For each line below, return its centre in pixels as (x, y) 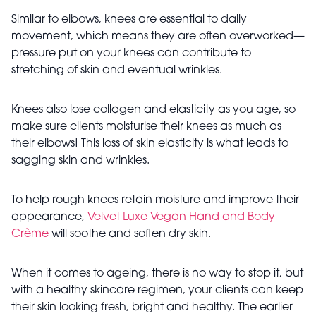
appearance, (49, 218)
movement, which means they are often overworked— (158, 37)
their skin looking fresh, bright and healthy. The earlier (152, 308)
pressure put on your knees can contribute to (131, 54)
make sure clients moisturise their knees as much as (146, 127)
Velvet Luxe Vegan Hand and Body (181, 218)
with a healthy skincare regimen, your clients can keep (157, 291)
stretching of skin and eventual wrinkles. (118, 71)
